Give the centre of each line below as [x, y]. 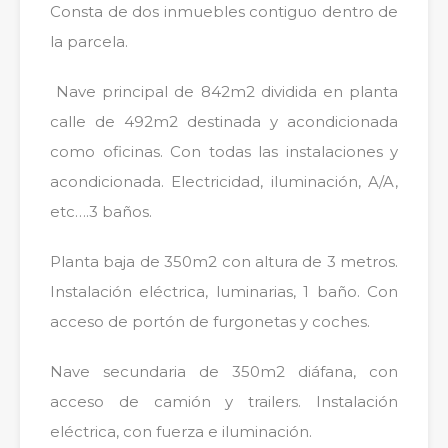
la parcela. [89, 42]
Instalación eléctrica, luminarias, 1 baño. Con [224, 292]
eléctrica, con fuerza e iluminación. [181, 432]
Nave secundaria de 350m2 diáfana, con [224, 372]
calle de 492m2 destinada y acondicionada [224, 122]
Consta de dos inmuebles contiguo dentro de [224, 12]
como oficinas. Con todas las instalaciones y [224, 152]
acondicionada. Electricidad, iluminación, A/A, [224, 182]
